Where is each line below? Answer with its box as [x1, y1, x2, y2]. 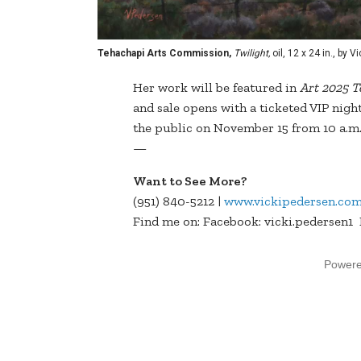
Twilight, [234, 48, 270, 60]
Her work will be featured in [133, 80, 300, 96]
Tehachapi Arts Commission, [98, 48, 231, 60]
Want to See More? [133, 173, 247, 189]
